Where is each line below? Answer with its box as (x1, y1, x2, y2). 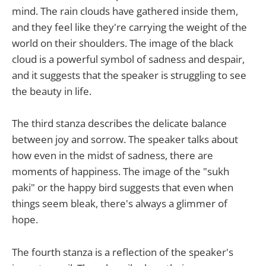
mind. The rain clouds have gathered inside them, (12, 4, 238, 18)
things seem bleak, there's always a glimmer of (12, 197, 227, 211)
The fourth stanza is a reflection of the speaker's (12, 245, 233, 259)
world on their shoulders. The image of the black (12, 36, 233, 50)
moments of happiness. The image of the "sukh (12, 164, 229, 179)
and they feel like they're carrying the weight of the (12, 20, 247, 34)
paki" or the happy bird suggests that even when (12, 180, 233, 195)
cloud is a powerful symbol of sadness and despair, (12, 52, 245, 66)
